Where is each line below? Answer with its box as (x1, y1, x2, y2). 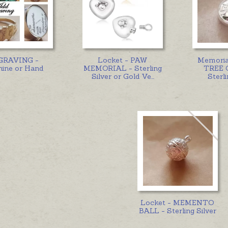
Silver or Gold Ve (91, 71, 151, 81)
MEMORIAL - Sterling (83, 63, 162, 73)
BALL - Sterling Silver (138, 206, 216, 216)
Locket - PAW (98, 55, 148, 65)
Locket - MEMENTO (140, 198, 215, 208)
